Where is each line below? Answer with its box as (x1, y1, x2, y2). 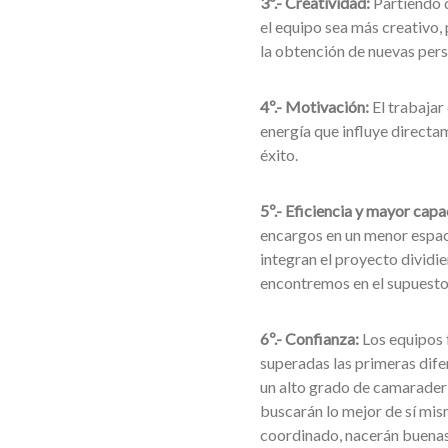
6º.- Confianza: (259, 329, 359, 348)
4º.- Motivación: (259, 97, 369, 116)
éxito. (259, 145, 298, 164)
